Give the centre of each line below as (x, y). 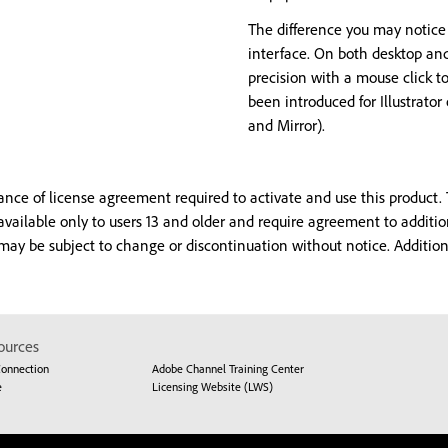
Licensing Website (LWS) (212, 386)
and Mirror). (286, 125)
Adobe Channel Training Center (228, 368)
